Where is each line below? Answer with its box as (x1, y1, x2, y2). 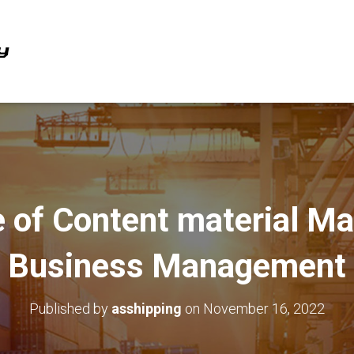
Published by (29, 300, 111, 317)
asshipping (111, 300, 182, 317)
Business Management (8, 247, 346, 285)
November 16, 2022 (203, 300, 325, 317)
